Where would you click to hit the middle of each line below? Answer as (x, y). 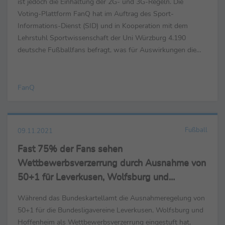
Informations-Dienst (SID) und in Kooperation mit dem (103, 26)
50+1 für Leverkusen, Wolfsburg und (93, 177)
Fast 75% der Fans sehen (70, 149)
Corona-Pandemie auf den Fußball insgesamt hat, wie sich (109, 62)
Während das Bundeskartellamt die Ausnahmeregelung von (111, 198)
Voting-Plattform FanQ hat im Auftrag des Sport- (96, 14)
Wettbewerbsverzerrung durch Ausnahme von (112, 163)
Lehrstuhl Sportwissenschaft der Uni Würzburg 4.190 (102, 38)
